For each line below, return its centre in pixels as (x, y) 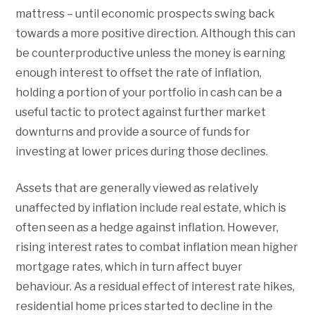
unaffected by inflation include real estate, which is (151, 207)
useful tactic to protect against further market (141, 112)
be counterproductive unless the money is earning (151, 53)
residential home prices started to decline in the (144, 306)
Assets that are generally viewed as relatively (137, 188)
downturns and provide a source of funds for (133, 131)
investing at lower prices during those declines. (142, 151)
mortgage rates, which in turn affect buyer (129, 266)
